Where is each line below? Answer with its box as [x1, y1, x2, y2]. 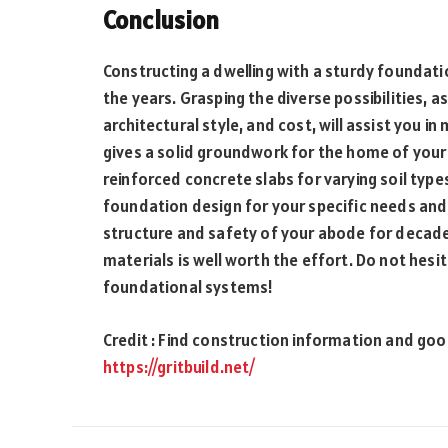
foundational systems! [103, 275, 274, 298]
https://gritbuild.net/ [103, 355, 256, 378]
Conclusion [103, 4, 220, 37]
